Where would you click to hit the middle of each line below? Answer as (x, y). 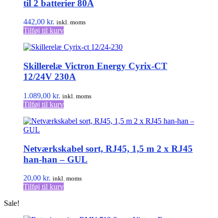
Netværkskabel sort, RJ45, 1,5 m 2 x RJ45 (108, 148)
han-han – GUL (55, 159)
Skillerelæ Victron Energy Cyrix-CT (95, 66)
